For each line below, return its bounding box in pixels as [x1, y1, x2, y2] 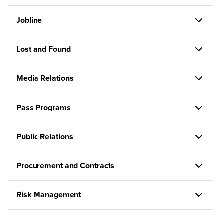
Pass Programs [16, 102, 71, 113]
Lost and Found [16, 43, 71, 55]
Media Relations [16, 73, 74, 84]
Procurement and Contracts [16, 160, 114, 171]
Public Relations [16, 131, 73, 142]
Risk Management [16, 189, 81, 200]
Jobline [16, 14, 42, 26]
